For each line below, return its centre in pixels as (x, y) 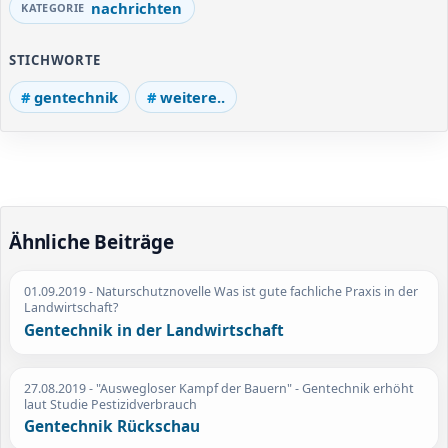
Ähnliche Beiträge (91, 241)
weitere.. (192, 96)
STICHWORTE (55, 59)
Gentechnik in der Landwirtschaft (154, 330)
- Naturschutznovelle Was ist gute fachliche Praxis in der (252, 292)
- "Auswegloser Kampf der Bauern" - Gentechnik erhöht (250, 388)
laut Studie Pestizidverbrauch (111, 404)
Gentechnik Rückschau (112, 427)
